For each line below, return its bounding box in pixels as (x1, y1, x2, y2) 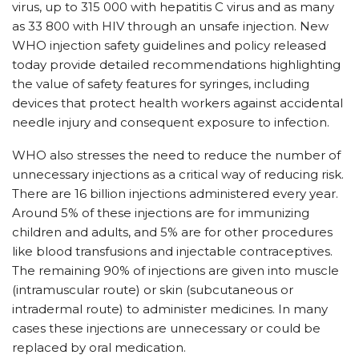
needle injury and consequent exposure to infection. (12, 115, 329, 130)
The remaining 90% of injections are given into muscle (12, 263, 339, 278)
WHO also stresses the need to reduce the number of (12, 147, 341, 163)
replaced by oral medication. (12, 340, 186, 355)
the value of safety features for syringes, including (12, 76, 309, 91)
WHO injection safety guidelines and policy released (12, 38, 326, 53)
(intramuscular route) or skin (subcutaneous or (12, 282, 293, 297)
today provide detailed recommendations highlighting (12, 57, 341, 72)
